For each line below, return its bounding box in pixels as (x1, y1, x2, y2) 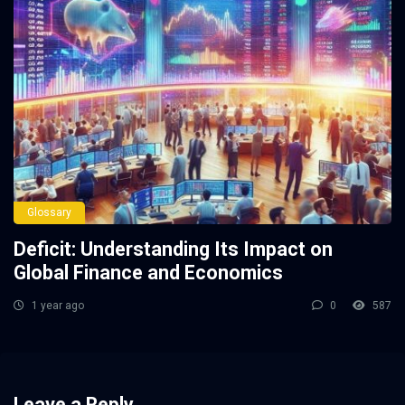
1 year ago (29, 298, 84, 312)
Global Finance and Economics (14, 260, 283, 284)
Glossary (27, 205, 71, 219)
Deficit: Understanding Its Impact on (14, 237, 333, 260)
